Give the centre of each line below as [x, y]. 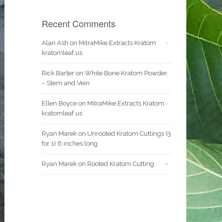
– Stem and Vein [65, 83]
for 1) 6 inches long [69, 143]
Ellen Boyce [59, 103]
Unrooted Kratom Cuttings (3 [129, 134]
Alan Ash [55, 43]
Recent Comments [78, 23]
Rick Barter [58, 73]
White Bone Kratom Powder [126, 73]
